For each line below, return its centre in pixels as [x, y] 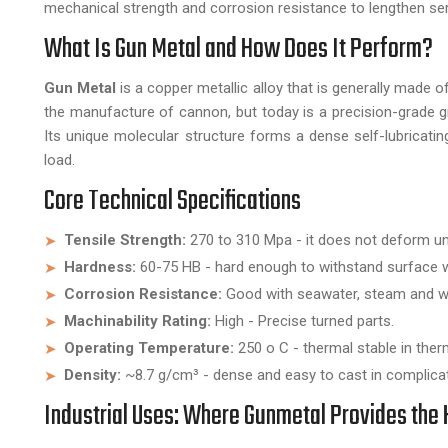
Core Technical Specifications [172, 201]
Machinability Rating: [137, 320]
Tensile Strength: [125, 239]
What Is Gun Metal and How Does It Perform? [238, 49]
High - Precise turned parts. [302, 320]
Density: [92, 374]
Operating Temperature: [149, 347]
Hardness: [100, 266]
